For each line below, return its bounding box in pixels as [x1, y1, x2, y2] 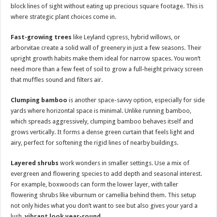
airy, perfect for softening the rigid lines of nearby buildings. [11, 139, 179, 146]
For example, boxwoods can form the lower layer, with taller [11, 181, 179, 188]
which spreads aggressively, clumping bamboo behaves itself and [11, 118, 194, 125]
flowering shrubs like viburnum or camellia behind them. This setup [11, 191, 197, 199]
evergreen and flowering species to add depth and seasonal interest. [11, 170, 202, 177]
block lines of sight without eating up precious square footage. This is [11, 2, 204, 10]
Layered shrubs [11, 159, 59, 167]
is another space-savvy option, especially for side [67, 96, 205, 104]
